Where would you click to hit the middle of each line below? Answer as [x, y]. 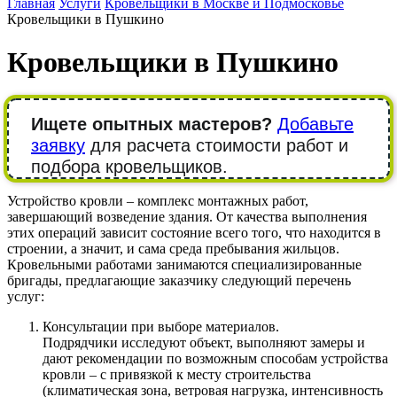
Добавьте [315, 124]
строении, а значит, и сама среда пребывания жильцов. [173, 248]
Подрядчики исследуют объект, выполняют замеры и [204, 342]
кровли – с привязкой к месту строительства [177, 374]
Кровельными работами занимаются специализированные [184, 264]
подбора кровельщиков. [129, 166]
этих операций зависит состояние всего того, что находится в [194, 232]
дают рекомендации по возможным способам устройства [215, 358]
